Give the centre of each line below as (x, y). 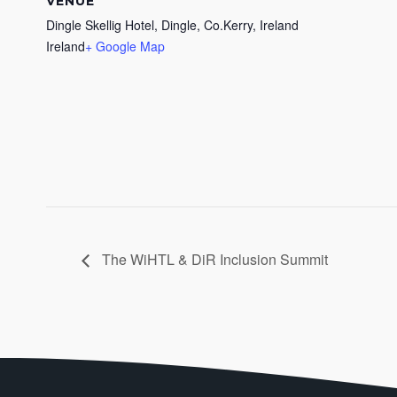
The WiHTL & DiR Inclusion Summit (213, 259)
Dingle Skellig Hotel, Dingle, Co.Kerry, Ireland (172, 24)
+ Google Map (125, 46)
